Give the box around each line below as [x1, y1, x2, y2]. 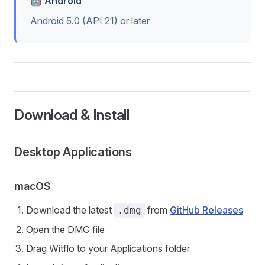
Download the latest [26, 204, 114, 216]
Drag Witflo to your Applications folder [26, 243, 190, 254]
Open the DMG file [26, 224, 105, 235]
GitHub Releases [170, 204, 243, 216]
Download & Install [14, 106, 130, 124]
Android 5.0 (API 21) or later [30, 15, 150, 27]
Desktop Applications [14, 145, 132, 159]
